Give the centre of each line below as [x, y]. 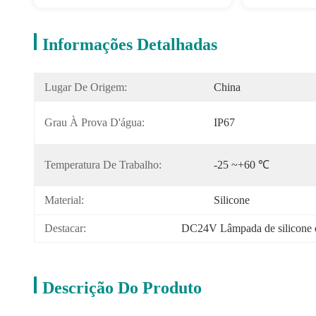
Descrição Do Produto [122, 288]
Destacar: [65, 228]
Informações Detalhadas [130, 44]
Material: [64, 200]
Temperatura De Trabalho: [103, 165]
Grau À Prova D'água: [95, 122]
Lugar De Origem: [86, 87]
